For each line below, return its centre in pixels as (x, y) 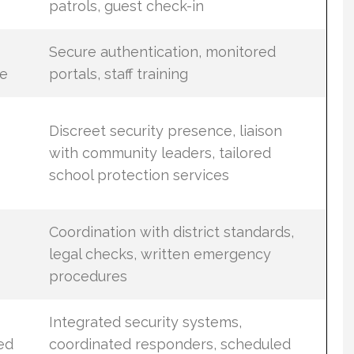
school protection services (139, 175)
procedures (88, 276)
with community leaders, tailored (160, 153)
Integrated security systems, (145, 322)
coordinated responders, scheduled (169, 344)
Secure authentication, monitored (162, 51)
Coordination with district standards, (171, 232)
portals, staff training (118, 73)
